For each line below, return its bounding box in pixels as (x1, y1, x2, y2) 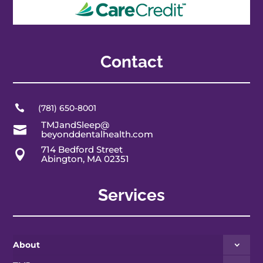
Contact (100, 52, 163, 72)
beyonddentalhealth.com (41, 129, 153, 140)
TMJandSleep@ (41, 119, 110, 131)
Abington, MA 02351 (41, 153, 129, 165)
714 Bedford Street (41, 144, 123, 156)
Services (98, 186, 165, 205)
